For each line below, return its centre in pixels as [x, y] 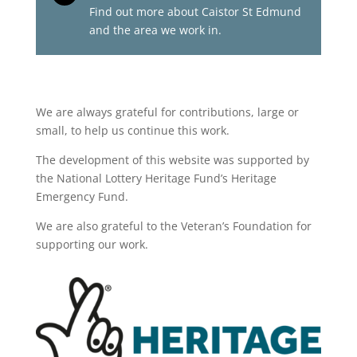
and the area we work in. [155, 29]
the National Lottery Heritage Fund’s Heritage [156, 178]
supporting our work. [92, 244]
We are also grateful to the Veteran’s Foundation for [173, 226]
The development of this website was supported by [172, 159]
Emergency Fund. [82, 196]
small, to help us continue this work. [132, 130]
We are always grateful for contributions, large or [167, 112]
